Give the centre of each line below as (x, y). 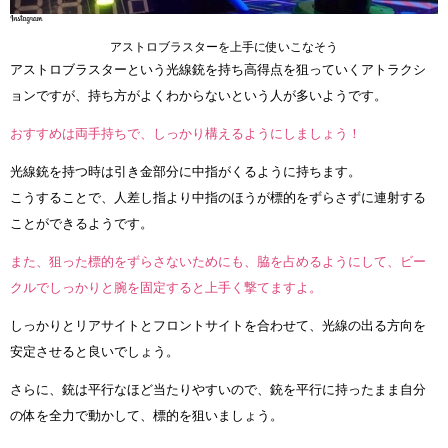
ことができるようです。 (81, 224)
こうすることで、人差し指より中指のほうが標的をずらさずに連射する (218, 198)
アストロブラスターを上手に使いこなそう (224, 47)
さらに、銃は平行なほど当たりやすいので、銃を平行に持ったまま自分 (218, 390)
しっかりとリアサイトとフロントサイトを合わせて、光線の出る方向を (218, 326)
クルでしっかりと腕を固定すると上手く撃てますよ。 (166, 288)
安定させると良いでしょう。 (94, 352)
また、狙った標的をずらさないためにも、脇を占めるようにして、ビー (218, 262)
